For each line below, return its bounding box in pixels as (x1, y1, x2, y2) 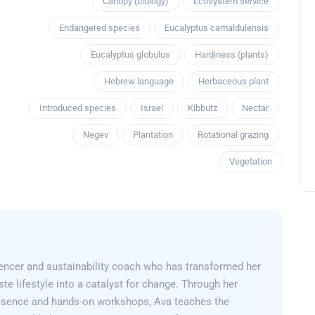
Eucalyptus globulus (91, 49, 170, 60)
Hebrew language (104, 76, 174, 87)
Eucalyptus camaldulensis (165, 22, 269, 34)
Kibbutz (188, 103, 217, 114)
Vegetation (229, 156, 272, 167)
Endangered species (59, 22, 140, 34)
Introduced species (39, 103, 116, 114)
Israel (141, 103, 163, 114)
